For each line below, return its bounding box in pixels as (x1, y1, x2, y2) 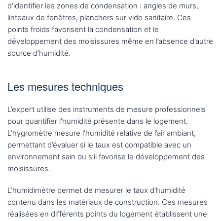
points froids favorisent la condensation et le (7, 25, 159, 35)
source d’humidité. (7, 48, 71, 58)
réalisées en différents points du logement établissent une (7, 209, 207, 219)
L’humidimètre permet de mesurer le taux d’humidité (7, 185, 185, 195)
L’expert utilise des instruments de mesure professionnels (7, 105, 206, 114)
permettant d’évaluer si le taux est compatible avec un (7, 140, 191, 150)
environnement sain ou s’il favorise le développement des (7, 152, 205, 162)
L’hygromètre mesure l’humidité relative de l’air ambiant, (7, 128, 196, 138)
